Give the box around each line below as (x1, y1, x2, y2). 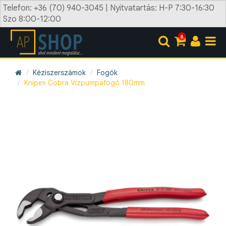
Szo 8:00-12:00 (3, 14, 61, 24)
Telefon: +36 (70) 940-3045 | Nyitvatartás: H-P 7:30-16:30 (3, 3, 214, 13)
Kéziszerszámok (33, 68, 86, 77)
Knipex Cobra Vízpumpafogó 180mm (24, 78, 145, 87)
